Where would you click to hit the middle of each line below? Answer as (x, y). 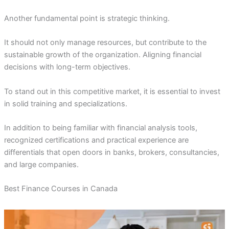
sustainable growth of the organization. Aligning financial (102, 55)
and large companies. (41, 164)
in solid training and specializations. (65, 104)
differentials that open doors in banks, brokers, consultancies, (111, 152)
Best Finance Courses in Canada (61, 189)
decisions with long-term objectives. (67, 67)
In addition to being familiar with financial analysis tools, (100, 128)
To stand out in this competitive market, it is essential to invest (112, 91)
